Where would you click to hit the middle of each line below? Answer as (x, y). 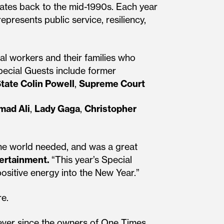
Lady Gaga (57, 109)
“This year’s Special (92, 160)
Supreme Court (112, 84)
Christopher (110, 109)
